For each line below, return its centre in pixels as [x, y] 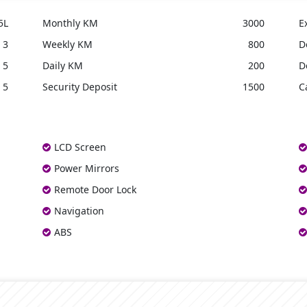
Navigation [79, 210]
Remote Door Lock [96, 189]
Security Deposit [80, 86]
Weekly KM [68, 44]
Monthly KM [71, 23]
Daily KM [63, 65]
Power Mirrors [87, 168]
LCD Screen [81, 147]
